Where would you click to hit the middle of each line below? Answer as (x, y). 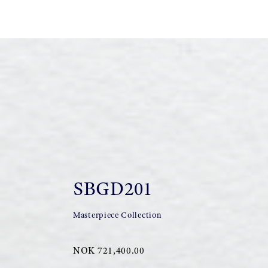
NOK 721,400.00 (109, 250)
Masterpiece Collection (118, 215)
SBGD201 (113, 188)
